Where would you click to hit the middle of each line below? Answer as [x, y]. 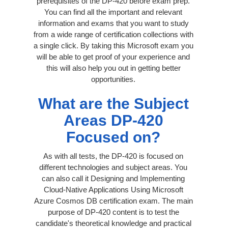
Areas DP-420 [113, 120]
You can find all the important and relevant [113, 12]
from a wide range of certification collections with [113, 34]
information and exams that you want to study [113, 23]
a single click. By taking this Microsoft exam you [113, 45]
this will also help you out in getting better [113, 68]
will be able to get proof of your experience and [113, 56]
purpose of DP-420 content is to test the [113, 212]
